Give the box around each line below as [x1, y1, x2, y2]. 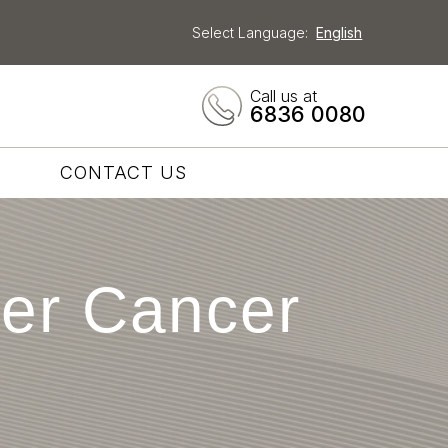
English [316, 24, 363, 41]
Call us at [250, 85, 318, 106]
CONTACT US [59, 162, 187, 183]
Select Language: [192, 24, 309, 41]
